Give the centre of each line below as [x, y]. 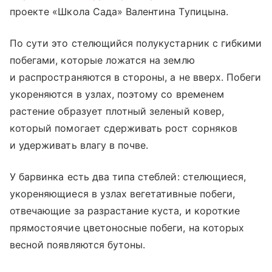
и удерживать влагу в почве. [79, 145]
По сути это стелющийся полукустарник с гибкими [136, 43]
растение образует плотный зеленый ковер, [117, 111]
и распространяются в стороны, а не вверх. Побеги [136, 77]
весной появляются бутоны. [78, 244]
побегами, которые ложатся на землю [102, 60]
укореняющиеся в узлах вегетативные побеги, [123, 193]
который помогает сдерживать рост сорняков [124, 128]
